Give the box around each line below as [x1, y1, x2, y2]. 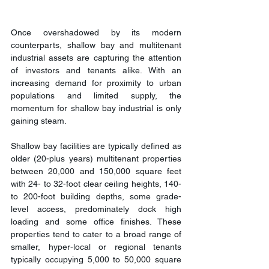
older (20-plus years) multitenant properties [11, 153, 181, 163]
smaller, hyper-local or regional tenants [11, 241, 181, 252]
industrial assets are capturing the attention [11, 52, 181, 62]
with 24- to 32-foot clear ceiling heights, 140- [11, 178, 181, 189]
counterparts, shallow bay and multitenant [11, 40, 181, 50]
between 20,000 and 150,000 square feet [11, 166, 181, 176]
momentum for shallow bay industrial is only [11, 103, 181, 113]
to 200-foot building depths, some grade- [11, 191, 181, 201]
